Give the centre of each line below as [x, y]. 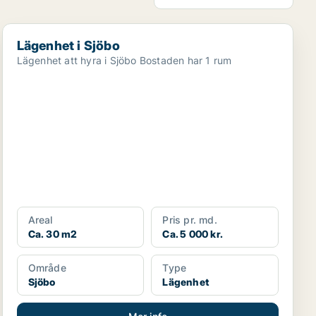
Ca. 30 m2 [53, 234]
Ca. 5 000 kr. [193, 234]
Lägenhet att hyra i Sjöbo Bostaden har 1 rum [186, 60]
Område [47, 268]
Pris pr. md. [190, 220]
